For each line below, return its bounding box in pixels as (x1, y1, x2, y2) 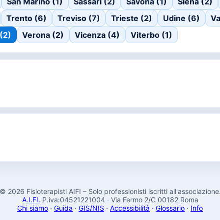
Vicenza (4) (75, 30, 120, 40)
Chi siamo (17, 204, 48, 212)
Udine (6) (163, 13, 200, 23)
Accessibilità (110, 204, 150, 212)
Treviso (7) (57, 13, 100, 23)
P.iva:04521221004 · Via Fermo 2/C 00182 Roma (40, 195, 198, 204)
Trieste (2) (111, 13, 152, 23)
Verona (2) (22, 30, 64, 40)
